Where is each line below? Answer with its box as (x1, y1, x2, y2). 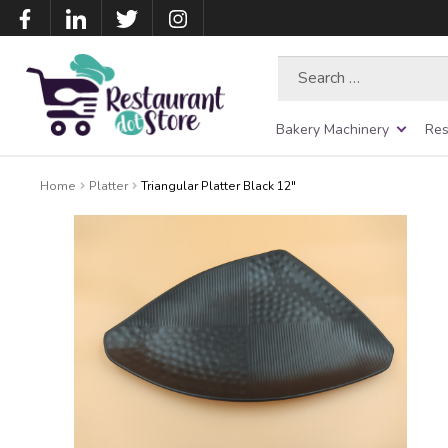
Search (277, 55, 322, 75)
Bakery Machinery (276, 119, 389, 139)
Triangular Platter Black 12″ (141, 177, 297, 194)
